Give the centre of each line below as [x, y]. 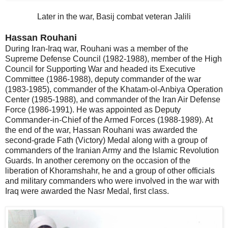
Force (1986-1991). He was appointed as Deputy [93, 110]
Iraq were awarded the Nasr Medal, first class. [87, 191]
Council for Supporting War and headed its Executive [100, 69]
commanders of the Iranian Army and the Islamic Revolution [112, 151]
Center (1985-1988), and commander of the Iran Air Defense [113, 100]
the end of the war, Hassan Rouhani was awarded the [101, 130]
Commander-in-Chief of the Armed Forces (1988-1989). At [109, 120]
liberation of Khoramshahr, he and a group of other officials [110, 171]
